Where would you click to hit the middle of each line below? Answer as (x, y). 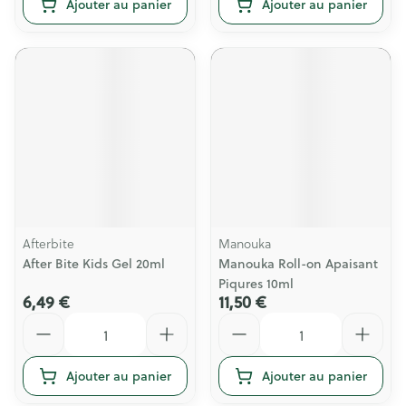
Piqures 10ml (256, 284)
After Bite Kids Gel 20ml (94, 264)
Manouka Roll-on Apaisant (298, 264)
